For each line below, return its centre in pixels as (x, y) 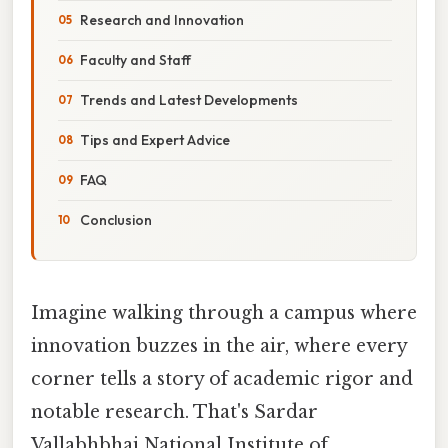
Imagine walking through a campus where (224, 312)
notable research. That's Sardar (174, 411)
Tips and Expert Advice (155, 139)
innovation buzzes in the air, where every (219, 345)
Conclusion (116, 219)
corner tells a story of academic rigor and (222, 378)
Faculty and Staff (135, 59)
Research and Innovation (162, 19)
